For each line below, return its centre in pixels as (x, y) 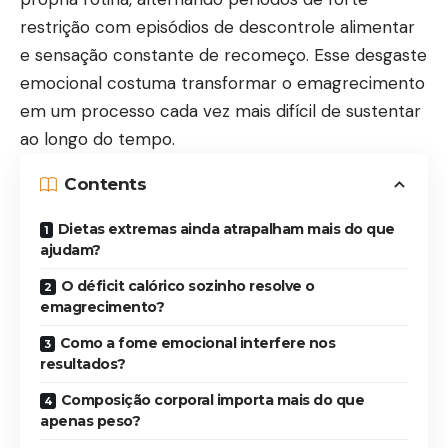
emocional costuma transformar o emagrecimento (222, 82)
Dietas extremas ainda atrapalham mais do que (226, 228)
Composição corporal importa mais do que (212, 399)
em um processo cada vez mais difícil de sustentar (220, 110)
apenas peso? (90, 420)
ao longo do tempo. (97, 138)
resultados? (83, 363)
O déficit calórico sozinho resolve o (187, 285)
